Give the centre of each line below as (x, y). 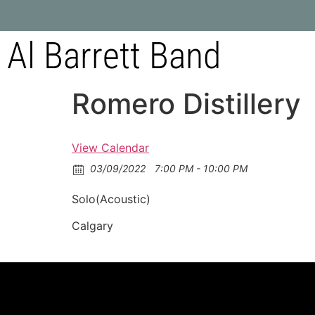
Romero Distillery (186, 104)
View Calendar (110, 148)
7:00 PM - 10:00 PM (200, 168)
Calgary (92, 226)
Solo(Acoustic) (111, 199)
